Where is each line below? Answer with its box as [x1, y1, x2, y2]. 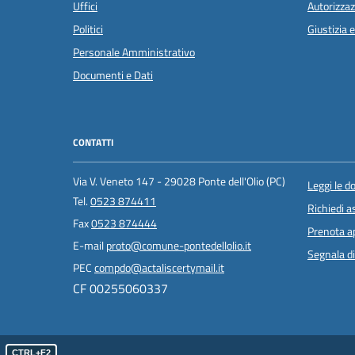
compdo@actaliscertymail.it [94, 258, 224, 277]
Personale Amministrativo [73, 44, 195, 62]
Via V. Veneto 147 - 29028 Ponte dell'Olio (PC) [73, 172, 285, 190]
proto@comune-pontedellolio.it [106, 236, 251, 254]
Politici [73, 21, 103, 39]
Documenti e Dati [73, 67, 153, 85]
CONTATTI [73, 135, 113, 151]
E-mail [73, 236, 106, 254]
